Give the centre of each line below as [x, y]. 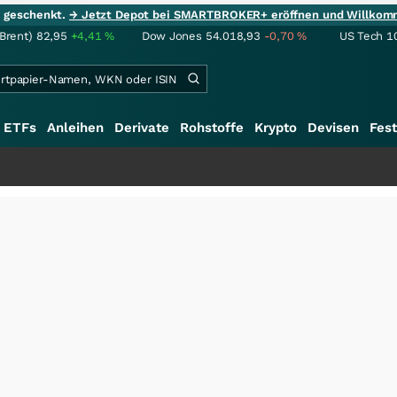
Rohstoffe [212, 128]
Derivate [142, 128]
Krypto [276, 128]
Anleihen [75, 128]
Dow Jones [172, 36]
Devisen [333, 128]
